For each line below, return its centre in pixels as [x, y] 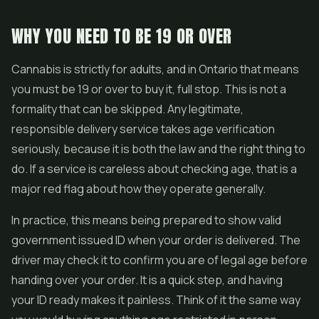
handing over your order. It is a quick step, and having [147, 280]
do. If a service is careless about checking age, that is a [154, 169]
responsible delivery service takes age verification [143, 129]
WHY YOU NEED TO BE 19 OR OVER [122, 36]
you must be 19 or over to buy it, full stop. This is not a [149, 89]
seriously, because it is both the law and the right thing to [158, 149]
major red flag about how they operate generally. [138, 189]
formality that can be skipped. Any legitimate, [127, 109]
